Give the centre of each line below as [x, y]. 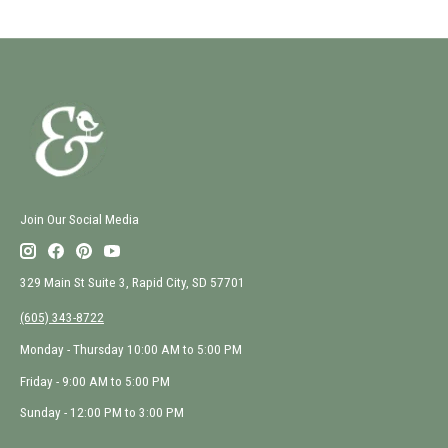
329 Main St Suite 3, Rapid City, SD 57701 [132, 283]
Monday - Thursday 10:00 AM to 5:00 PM [131, 349]
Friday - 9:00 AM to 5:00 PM [95, 381]
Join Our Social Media [79, 219]
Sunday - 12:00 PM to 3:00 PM [102, 413]
